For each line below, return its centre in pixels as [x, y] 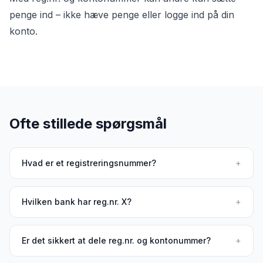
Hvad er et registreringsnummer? [89, 163]
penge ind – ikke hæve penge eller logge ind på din [122, 15]
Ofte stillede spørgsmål [88, 124]
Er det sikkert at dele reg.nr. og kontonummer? [116, 240]
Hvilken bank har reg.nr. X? [77, 202]
